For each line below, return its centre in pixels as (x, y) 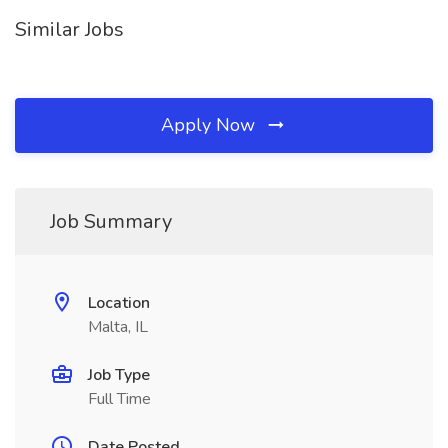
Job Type (119, 375)
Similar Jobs (69, 29)
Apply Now (210, 125)
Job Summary (111, 221)
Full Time (119, 399)
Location (119, 303)
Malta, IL (118, 327)
